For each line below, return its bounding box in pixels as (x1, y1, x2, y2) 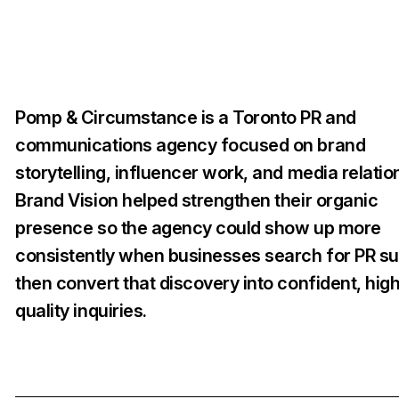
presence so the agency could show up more (15, 217, 381, 239)
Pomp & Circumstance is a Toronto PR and (15, 107, 356, 128)
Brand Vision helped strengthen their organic (15, 190, 379, 211)
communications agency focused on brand (15, 134, 366, 156)
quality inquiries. (15, 300, 147, 322)
